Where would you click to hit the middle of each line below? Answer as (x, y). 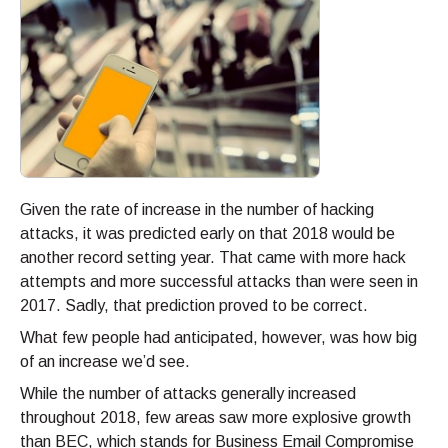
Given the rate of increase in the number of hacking (197, 210)
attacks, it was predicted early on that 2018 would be (207, 234)
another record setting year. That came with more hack (213, 258)
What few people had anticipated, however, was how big (218, 338)
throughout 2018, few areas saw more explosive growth (215, 418)
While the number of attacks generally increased (188, 394)
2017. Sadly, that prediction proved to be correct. (194, 306)
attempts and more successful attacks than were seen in (219, 282)
